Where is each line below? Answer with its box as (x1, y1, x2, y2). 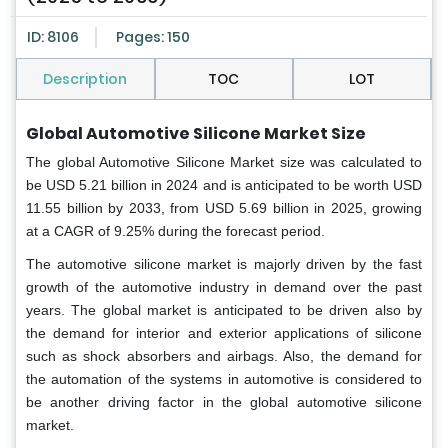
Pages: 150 (116, 27, 190, 48)
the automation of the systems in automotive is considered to (26, 371, 422, 388)
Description (43, 69, 128, 90)
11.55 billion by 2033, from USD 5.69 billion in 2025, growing (26, 200, 422, 217)
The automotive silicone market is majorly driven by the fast (26, 256, 422, 273)
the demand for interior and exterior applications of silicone (26, 325, 422, 342)
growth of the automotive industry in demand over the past (26, 279, 422, 296)
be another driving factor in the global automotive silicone (26, 394, 422, 411)
